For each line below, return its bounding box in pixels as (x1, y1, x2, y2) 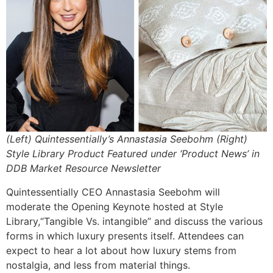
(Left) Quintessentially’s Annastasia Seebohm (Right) (6, 133, 247, 146)
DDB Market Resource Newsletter (6, 162, 161, 175)
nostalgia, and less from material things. (6, 258, 190, 271)
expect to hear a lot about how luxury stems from (6, 244, 236, 257)
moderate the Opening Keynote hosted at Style (6, 200, 223, 213)
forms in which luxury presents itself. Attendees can (6, 229, 244, 242)
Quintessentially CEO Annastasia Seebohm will (6, 185, 220, 198)
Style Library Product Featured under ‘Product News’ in (6, 147, 260, 160)
